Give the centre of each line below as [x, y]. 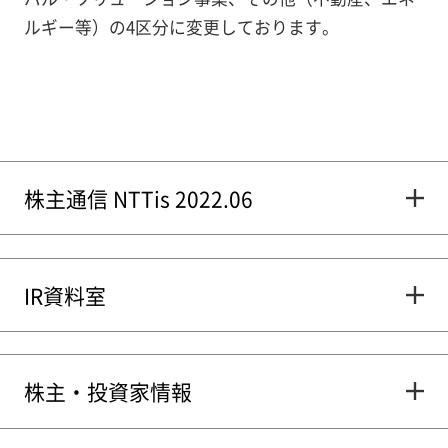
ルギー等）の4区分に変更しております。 [181, 26]
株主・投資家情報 [107, 391]
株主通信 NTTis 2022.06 [138, 198]
